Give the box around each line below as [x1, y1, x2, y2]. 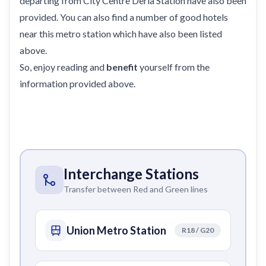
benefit [106, 61, 138, 72]
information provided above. [20, 77, 135, 89]
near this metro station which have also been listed [20, 27, 222, 39]
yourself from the [138, 61, 210, 72]
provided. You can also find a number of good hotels [20, 11, 228, 23]
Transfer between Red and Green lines [64, 183, 208, 194]
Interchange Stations [64, 164, 199, 182]
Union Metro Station [66, 223, 166, 237]
